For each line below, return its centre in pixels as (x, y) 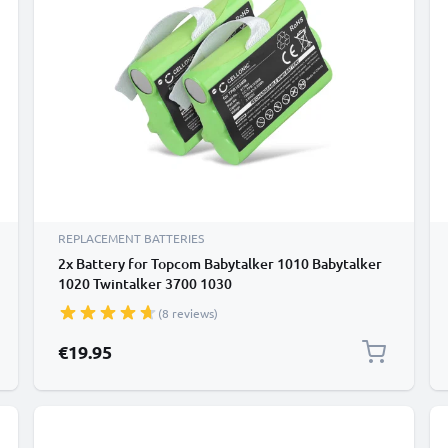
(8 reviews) (188, 313)
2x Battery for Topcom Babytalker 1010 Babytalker (220, 263)
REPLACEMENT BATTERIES (131, 238)
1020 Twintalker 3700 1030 (145, 283)
